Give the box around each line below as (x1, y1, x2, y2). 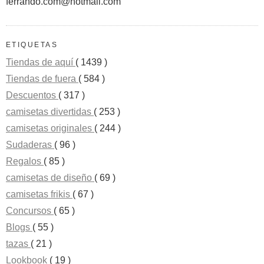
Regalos (6, 156, 44, 167)
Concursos (6, 206, 54, 216)
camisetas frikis (6, 189, 72, 200)
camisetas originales (6, 123, 94, 134)
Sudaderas (6, 140, 54, 150)
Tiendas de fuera (6, 74, 78, 84)
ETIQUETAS (6, 40, 58, 49)
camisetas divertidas (6, 107, 94, 117)
